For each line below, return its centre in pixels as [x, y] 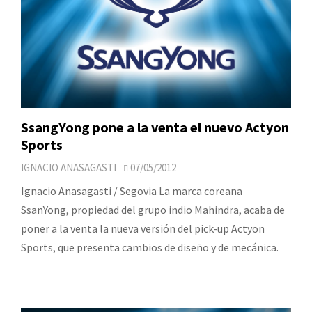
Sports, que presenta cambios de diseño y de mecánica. [150, 247]
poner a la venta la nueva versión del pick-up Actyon [143, 228]
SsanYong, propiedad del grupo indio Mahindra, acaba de [153, 209]
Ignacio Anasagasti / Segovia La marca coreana [132, 190]
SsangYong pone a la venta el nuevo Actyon [155, 127]
